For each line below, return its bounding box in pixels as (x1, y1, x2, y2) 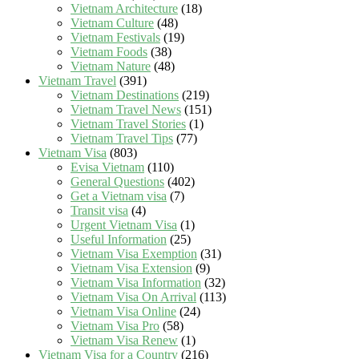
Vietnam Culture (71, 16, 154, 30)
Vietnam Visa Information (71, 276, 201, 290)
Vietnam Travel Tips (71, 131, 173, 146)
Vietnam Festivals (71, 30, 160, 45)
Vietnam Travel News (71, 103, 181, 117)
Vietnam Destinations (71, 88, 179, 103)
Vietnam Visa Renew (71, 333, 178, 348)
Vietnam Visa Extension (71, 261, 192, 276)
